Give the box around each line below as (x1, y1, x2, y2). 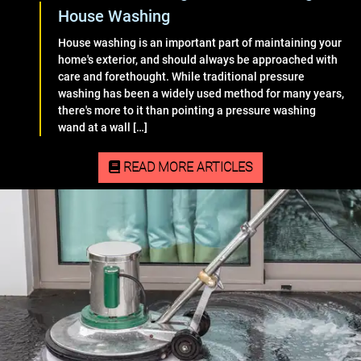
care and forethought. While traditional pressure (58, 70, 305, 84)
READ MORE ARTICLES (120, 160, 252, 175)
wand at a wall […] (58, 121, 147, 135)
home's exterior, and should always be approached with (58, 53, 338, 67)
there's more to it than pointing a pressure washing (58, 104, 316, 118)
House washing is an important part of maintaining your (58, 36, 342, 50)
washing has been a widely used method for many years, (58, 87, 344, 101)
